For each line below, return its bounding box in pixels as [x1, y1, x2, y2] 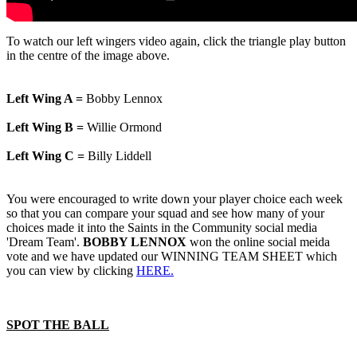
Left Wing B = [6, 120, 84, 135]
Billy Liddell [84, 149, 151, 163]
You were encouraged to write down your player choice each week [6, 192, 343, 206]
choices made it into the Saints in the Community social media [6, 221, 317, 235]
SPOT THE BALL [6, 318, 109, 332]
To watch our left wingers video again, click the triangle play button [6, 34, 346, 49]
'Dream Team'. [6, 235, 83, 249]
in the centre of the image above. [6, 49, 170, 63]
